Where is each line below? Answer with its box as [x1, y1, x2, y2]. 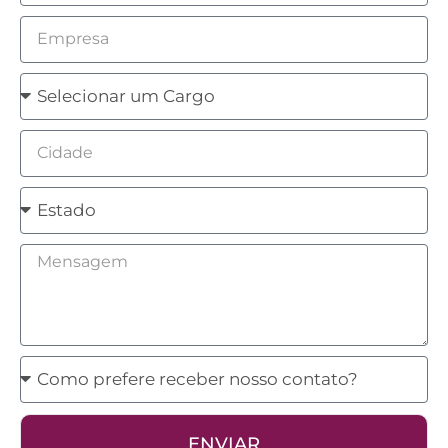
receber [19, 414, 85, 435]
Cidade [19, 132, 80, 153]
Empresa [19, 18, 95, 39]
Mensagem [19, 246, 114, 267]
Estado [19, 189, 78, 210]
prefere [19, 386, 81, 407]
